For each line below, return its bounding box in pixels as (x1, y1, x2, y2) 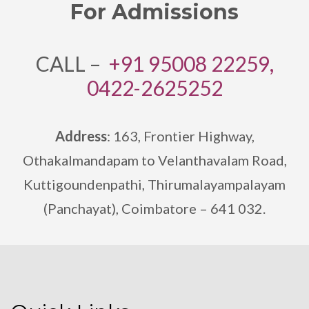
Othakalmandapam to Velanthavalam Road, (22, 152, 287, 168)
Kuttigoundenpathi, (23, 176, 145, 192)
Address (54, 128, 107, 144)
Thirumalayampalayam (145, 176, 286, 192)
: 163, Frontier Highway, (106, 128, 255, 144)
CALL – (35, 51, 109, 76)
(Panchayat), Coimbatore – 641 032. (43, 200, 266, 217)
